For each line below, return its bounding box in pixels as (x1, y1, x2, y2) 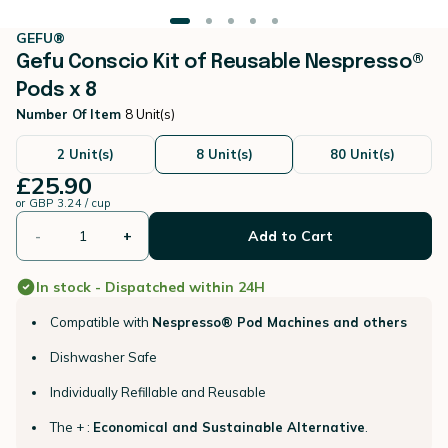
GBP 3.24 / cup (28, 196, 111, 210)
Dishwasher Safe (50, 349, 157, 365)
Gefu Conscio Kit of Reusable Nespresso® (16, 52, 424, 73)
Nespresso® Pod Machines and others (152, 314, 407, 330)
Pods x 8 (16, 80, 96, 101)
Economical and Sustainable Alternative (93, 419, 365, 435)
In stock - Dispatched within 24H (36, 278, 265, 296)
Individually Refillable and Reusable (50, 384, 266, 400)
